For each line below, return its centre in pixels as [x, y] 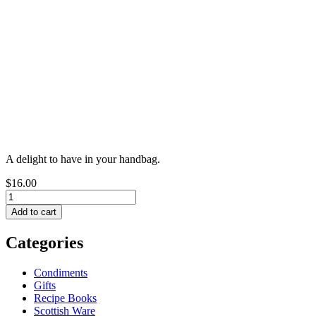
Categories [44, 242]
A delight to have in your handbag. [83, 159]
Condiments [61, 272]
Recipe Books [65, 298]
